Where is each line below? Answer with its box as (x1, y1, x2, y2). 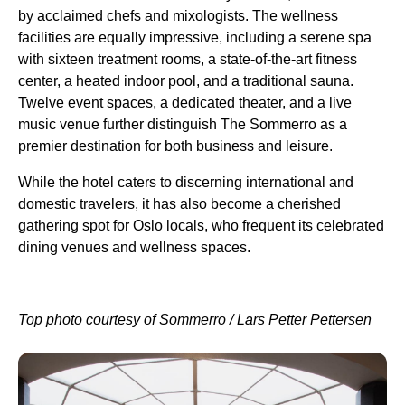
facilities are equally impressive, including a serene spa (18, 30, 372, 45)
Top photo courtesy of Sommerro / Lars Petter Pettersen (18, 312, 372, 327)
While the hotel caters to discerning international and (18, 174, 353, 190)
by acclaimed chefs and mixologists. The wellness (18, 8, 338, 24)
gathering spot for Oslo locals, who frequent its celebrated (18, 218, 384, 233)
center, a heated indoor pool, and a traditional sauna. (18, 73, 353, 89)
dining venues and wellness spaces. (18, 240, 254, 255)
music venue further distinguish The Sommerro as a (18, 117, 347, 132)
